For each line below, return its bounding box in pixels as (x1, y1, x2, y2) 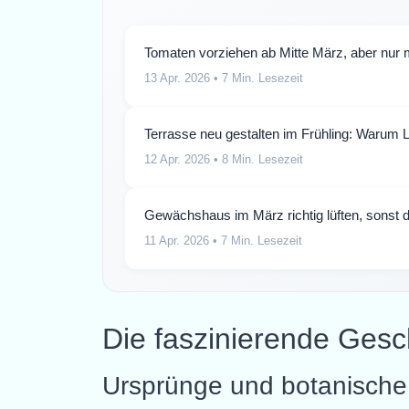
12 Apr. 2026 (144, 152, 210, 167)
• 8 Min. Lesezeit (210, 152, 303, 167)
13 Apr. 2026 (144, 71, 210, 86)
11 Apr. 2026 (144, 234, 209, 248)
